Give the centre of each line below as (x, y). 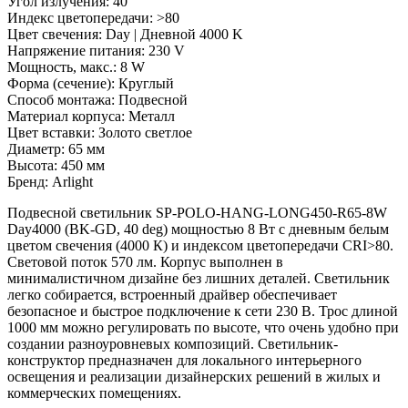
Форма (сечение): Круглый (91, 83)
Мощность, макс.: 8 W (76, 66)
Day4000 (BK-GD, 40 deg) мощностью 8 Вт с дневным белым (198, 229)
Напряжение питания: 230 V (96, 50)
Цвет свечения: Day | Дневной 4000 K (125, 34)
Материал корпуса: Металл (91, 116)
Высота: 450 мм (56, 165)
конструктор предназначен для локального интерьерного (184, 360)
